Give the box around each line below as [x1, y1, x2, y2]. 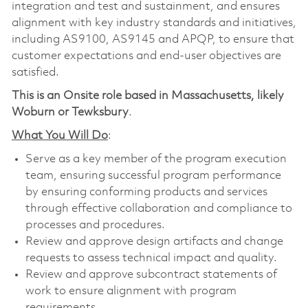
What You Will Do [11, 130, 108, 142]
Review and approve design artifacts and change [25, 236, 283, 248]
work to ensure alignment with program [25, 285, 236, 298]
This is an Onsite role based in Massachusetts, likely [11, 90, 284, 102]
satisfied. [11, 67, 59, 79]
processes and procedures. [25, 219, 165, 232]
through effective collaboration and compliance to [25, 203, 292, 215]
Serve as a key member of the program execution [25, 153, 287, 166]
